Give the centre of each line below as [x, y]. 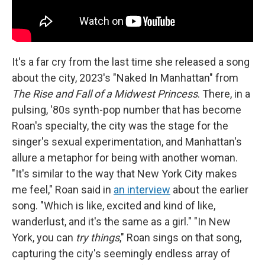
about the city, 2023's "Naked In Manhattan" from [125, 78]
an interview [142, 190]
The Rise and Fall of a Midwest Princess [105, 94]
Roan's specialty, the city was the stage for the [120, 126]
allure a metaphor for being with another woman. [125, 158]
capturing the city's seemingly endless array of [121, 253]
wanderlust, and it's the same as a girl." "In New [121, 222]
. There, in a [224, 94]
